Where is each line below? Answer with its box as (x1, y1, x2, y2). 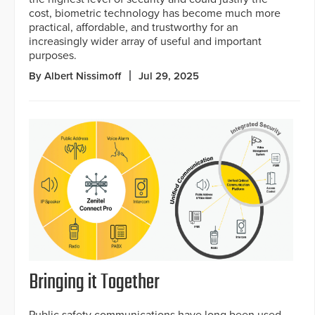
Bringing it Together (29, 266, 160, 300)
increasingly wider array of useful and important (29, 34, 262, 49)
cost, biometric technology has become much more (29, 6, 281, 20)
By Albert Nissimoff (29, 69, 121, 82)
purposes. (29, 48, 77, 63)
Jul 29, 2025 (139, 69, 199, 82)
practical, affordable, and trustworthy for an (29, 20, 238, 34)
